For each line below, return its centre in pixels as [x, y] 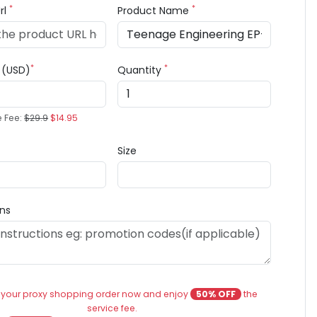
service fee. [112, 308]
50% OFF [215, 294]
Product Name [155, 11]
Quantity [141, 70]
